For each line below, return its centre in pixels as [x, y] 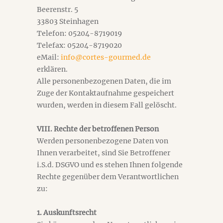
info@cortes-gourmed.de [106, 57]
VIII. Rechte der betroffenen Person [98, 129]
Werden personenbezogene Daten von [103, 141]
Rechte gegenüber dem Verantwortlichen [108, 177]
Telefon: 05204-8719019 [79, 33]
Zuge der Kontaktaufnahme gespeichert [106, 93]
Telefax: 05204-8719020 [79, 45]
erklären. [52, 69]
